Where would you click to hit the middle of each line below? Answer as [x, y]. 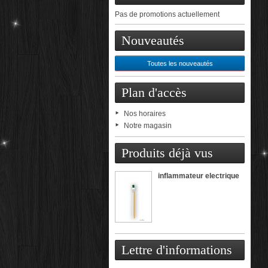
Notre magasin [148, 125]
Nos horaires [145, 113]
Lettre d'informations [177, 249]
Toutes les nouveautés [180, 63]
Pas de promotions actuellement [167, 14]
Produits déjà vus [167, 153]
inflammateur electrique [199, 176]
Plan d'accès [154, 92]
